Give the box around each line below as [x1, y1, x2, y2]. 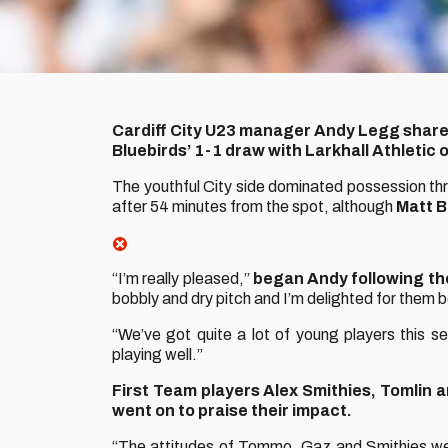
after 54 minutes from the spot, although [112, 198, 396, 215]
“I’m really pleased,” [112, 270, 253, 287]
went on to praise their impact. [112, 402, 352, 419]
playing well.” [112, 346, 203, 363]
